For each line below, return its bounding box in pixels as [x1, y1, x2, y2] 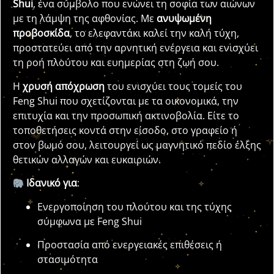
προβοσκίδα [13, 26, 70, 40]
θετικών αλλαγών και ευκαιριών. [13, 152, 161, 166]
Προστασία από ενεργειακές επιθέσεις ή [37, 237, 222, 251]
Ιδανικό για [26, 176, 78, 190]
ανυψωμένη [157, 12, 212, 26]
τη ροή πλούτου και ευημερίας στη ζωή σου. [13, 56, 219, 70]
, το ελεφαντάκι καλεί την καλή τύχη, [70, 26, 239, 40]
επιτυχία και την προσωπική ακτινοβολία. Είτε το [13, 108, 239, 122]
